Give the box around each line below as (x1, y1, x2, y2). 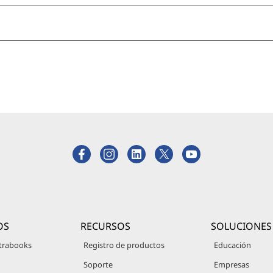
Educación (214, 239, 252, 251)
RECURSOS (80, 219, 130, 233)
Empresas (214, 259, 250, 271)
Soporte (83, 259, 113, 271)
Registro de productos (83, 239, 165, 251)
